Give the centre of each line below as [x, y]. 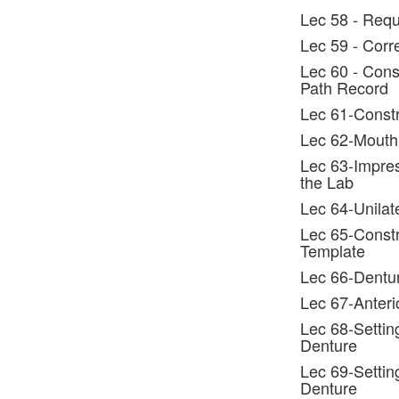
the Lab [326, 182]
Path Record [344, 87]
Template [332, 250]
